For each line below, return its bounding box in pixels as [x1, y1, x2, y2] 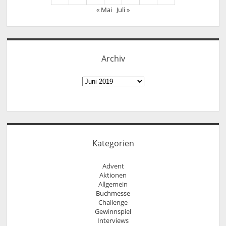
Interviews [97, 215, 129, 225]
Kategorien [92, 137, 134, 149]
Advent [102, 161, 124, 171]
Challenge [98, 197, 128, 207]
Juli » [117, 5, 130, 15]
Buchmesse [96, 188, 130, 198]
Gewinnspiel [95, 206, 131, 216]
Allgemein [98, 179, 128, 189]
